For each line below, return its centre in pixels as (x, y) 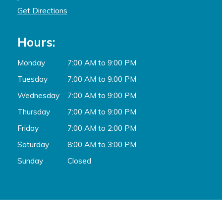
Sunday (30, 160)
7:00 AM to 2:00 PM (102, 128)
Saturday (33, 144)
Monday (31, 62)
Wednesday (38, 95)
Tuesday (32, 79)
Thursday (34, 111)
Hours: (36, 42)
